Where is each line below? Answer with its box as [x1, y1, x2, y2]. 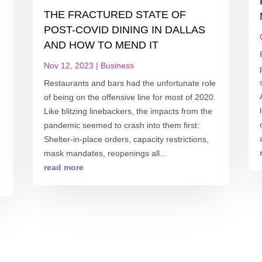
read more [43, 162, 84, 172]
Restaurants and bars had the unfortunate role [43, 78, 216, 88]
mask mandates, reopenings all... [43, 148, 167, 158]
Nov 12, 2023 [43, 60, 94, 70]
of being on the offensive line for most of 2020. [43, 92, 216, 102]
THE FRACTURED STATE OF [43, 8, 186, 20]
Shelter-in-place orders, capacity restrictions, [43, 134, 209, 144]
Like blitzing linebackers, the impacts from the [43, 106, 212, 116]
